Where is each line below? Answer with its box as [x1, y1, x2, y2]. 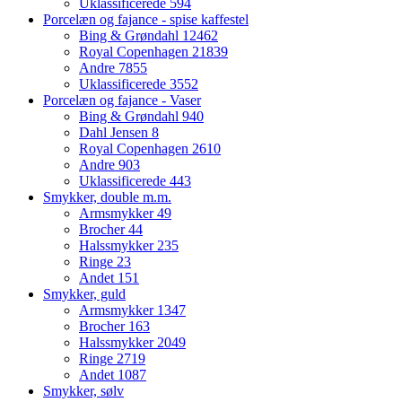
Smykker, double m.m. [43, 188, 171, 205]
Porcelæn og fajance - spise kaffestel [43, 11, 249, 27]
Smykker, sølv [43, 382, 124, 398]
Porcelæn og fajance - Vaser [43, 92, 201, 108]
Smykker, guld [43, 285, 126, 301]
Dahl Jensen [79, 124, 152, 140]
